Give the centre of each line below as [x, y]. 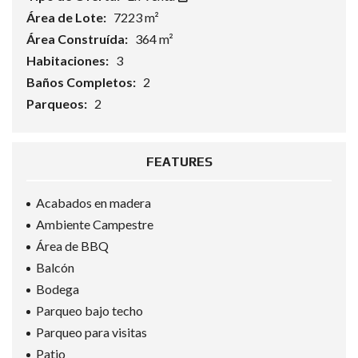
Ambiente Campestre [95, 224]
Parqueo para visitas [91, 332]
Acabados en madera [93, 203]
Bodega [58, 289]
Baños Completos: [82, 82]
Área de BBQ [72, 246]
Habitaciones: [69, 60]
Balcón [55, 267]
